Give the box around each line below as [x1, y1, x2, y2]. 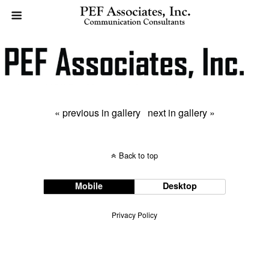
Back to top [119, 149, 158, 161]
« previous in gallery [54, 105, 141, 119]
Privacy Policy [112, 209, 157, 220]
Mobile [75, 179, 103, 192]
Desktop [163, 179, 198, 192]
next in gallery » [147, 105, 215, 119]
